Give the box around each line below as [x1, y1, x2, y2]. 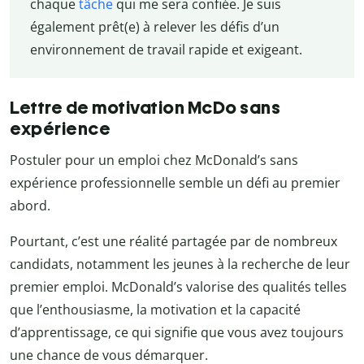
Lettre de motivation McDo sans [10, 96, 280, 119]
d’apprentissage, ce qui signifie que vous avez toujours [10, 323, 344, 341]
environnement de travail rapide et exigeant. [29, 41, 302, 59]
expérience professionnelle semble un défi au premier [10, 173, 340, 192]
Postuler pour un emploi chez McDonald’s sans [10, 150, 298, 169]
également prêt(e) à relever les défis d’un [29, 18, 279, 37]
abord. [10, 196, 50, 214]
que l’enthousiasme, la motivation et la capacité [10, 300, 301, 318]
